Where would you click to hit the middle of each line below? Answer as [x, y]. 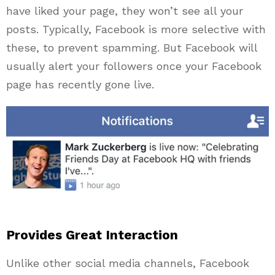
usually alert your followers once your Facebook [134, 66]
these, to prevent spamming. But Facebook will [132, 48]
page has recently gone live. [80, 85]
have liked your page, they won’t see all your [125, 11]
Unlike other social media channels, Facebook [128, 263]
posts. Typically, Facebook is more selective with [136, 29]
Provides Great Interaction [92, 235]
